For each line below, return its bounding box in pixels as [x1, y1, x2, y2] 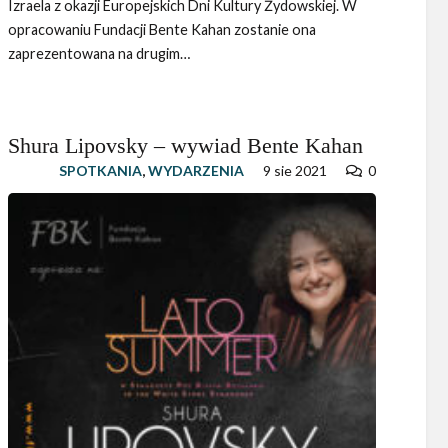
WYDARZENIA [147, 162, 244, 180]
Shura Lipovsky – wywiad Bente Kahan [7, 133, 363, 159]
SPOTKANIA [58, 162, 142, 180]
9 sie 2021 [263, 162, 328, 180]
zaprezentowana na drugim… [7, 45, 190, 63]
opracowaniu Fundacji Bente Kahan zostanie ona [7, 21, 316, 39]
